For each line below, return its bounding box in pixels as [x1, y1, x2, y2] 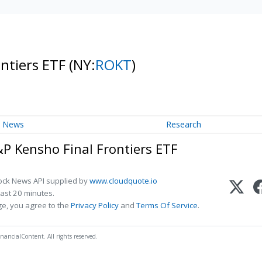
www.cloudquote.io [89, 175, 157, 187]
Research [166, 119, 202, 130]
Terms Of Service [136, 200, 198, 211]
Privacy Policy [71, 200, 119, 211]
